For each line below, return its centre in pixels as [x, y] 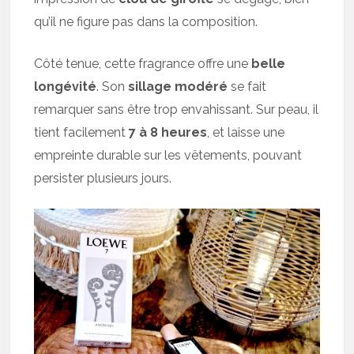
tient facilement [82, 132]
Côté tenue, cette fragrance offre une [143, 63]
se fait [247, 86]
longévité [66, 86]
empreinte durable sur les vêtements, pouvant [168, 155]
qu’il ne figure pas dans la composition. [146, 21]
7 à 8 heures [168, 132]
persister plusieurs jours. [103, 178]
